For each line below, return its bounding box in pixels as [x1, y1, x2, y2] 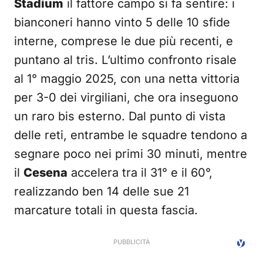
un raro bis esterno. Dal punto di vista [14, 109, 225, 123]
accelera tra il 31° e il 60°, [68, 166, 213, 180]
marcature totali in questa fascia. [14, 203, 198, 217]
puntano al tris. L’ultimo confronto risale [14, 53, 237, 67]
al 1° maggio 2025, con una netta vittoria [14, 72, 240, 86]
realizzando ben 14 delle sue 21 [14, 184, 189, 198]
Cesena [23, 166, 68, 180]
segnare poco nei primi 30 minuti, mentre [14, 147, 247, 161]
